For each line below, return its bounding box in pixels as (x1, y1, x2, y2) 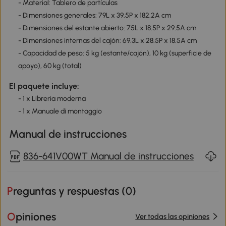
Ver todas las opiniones (135, 212, 210, 221)
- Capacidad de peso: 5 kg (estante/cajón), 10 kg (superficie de (18, 49, 211, 58)
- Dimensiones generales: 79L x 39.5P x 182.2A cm (18, 11, 171, 20)
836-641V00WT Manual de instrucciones (23, 150, 194, 162)
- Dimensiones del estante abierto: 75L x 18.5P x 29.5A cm (18, 24, 196, 33)
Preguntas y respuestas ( (13, 184, 126, 197)
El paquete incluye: (9, 81, 79, 91)
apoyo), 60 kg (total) (18, 62, 82, 71)
